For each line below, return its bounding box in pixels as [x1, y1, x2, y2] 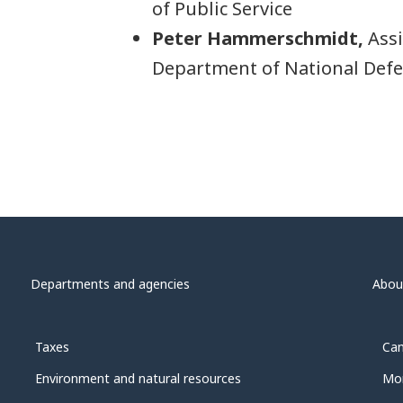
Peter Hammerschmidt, [152, 25, 363, 50]
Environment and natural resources [35, 369, 242, 387]
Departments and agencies [30, 274, 190, 292]
